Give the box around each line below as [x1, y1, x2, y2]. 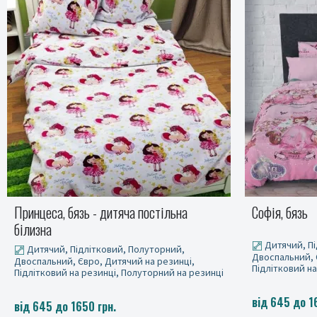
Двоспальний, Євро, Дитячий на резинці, [14, 250, 195, 263]
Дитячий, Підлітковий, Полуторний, [25, 238, 185, 251]
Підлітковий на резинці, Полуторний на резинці [14, 261, 224, 275]
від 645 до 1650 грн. [14, 294, 116, 311]
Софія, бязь [14, 202, 70, 223]
